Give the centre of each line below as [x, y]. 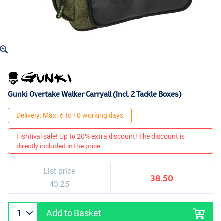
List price [59, 171]
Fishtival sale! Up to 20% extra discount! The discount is [100, 136]
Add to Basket [74, 213]
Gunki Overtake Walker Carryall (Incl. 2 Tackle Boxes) [95, 94]
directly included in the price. [59, 146]
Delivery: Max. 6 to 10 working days [70, 116]
